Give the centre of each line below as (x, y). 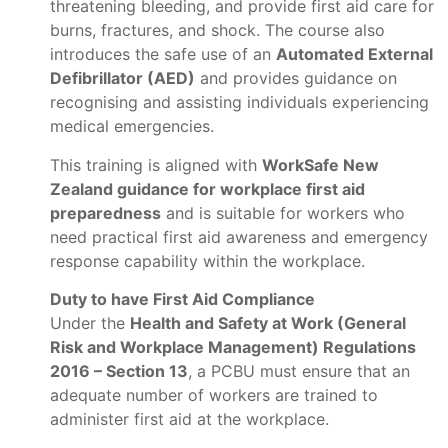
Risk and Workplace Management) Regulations (233, 346)
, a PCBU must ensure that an (299, 370)
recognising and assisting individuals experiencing (239, 102)
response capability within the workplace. (207, 260)
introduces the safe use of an (163, 54)
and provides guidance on (296, 78)
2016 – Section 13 (119, 370)
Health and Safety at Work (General (268, 322)
